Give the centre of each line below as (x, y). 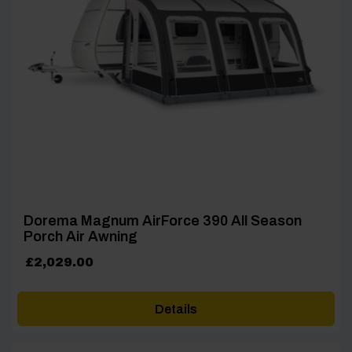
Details (176, 309)
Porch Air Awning (81, 236)
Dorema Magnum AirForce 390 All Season (163, 220)
